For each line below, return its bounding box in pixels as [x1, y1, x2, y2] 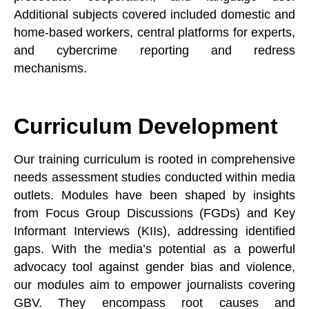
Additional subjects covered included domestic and [14, 8, 295, 21]
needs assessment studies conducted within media [14, 170, 295, 185]
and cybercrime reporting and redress [14, 43, 295, 57]
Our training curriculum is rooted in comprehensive [14, 152, 295, 167]
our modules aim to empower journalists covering [14, 278, 295, 292]
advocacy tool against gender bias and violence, [14, 260, 295, 275]
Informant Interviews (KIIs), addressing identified [14, 224, 295, 239]
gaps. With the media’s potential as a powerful [14, 242, 295, 257]
